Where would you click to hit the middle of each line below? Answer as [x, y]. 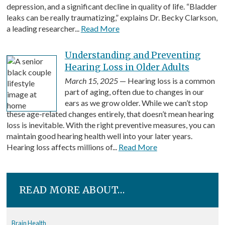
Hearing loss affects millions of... [62, 147]
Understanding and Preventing [133, 55]
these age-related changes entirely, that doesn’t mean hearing [110, 114]
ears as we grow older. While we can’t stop [136, 102]
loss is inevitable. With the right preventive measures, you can [110, 125]
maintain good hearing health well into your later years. [99, 136]
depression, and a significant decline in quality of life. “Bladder [111, 6]
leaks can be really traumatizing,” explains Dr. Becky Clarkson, [112, 17]
